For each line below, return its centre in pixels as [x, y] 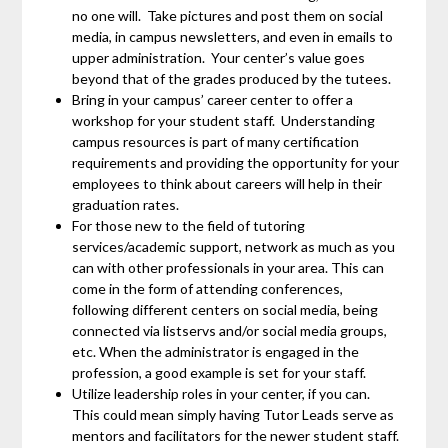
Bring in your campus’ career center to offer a [213, 99]
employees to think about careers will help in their [227, 183]
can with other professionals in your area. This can [228, 267]
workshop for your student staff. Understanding [224, 120]
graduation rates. [127, 204]
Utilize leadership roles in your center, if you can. [223, 393]
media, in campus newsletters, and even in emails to [233, 36]
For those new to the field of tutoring [189, 225]
